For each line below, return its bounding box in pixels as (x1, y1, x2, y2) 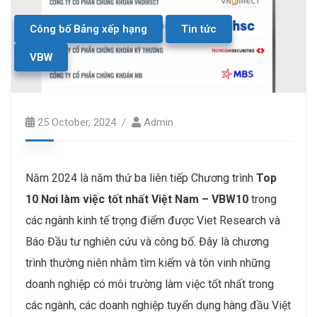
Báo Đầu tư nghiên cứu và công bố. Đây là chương (25, 234, 269, 248)
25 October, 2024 (38, 115, 116, 129)
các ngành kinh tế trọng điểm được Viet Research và (25, 213, 280, 227)
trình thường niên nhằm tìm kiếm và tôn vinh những (25, 255, 270, 270)
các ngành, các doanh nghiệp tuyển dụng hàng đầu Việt (25, 298, 291, 312)
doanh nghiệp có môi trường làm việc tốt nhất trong (25, 277, 274, 291)
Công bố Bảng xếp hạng (30, 22, 147, 35)
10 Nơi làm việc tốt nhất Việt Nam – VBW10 (25, 192, 248, 206)
